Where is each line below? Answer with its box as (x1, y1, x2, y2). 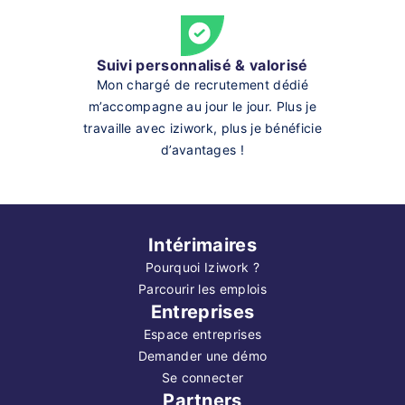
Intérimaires (148, 233, 257, 256)
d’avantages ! (160, 141, 245, 157)
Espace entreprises (143, 325, 262, 342)
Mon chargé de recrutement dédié (97, 76, 308, 92)
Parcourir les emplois (138, 280, 267, 297)
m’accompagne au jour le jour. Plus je (89, 98, 316, 114)
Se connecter (161, 369, 244, 385)
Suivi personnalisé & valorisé (97, 55, 308, 74)
